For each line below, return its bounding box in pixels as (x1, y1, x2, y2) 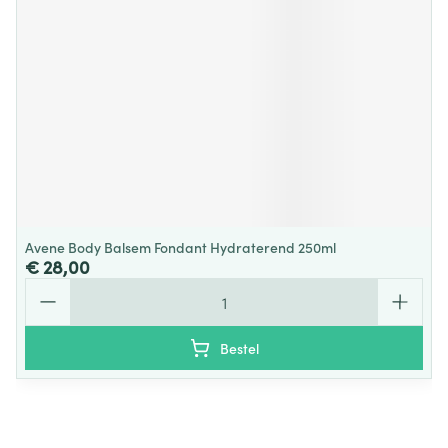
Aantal (24, 276, 72, 298)
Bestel (219, 338, 259, 358)
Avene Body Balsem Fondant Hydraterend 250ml (25, 237, 336, 257)
